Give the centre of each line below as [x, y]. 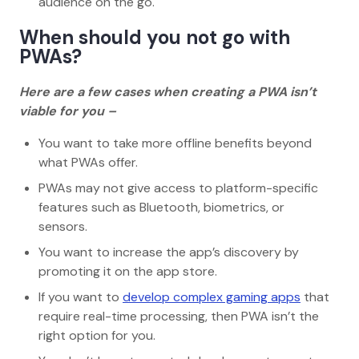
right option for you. [100, 335]
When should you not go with [155, 37]
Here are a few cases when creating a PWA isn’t [168, 91]
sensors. [66, 226]
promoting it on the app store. [131, 271]
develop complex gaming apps [212, 296]
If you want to [81, 296]
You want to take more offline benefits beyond [175, 143]
